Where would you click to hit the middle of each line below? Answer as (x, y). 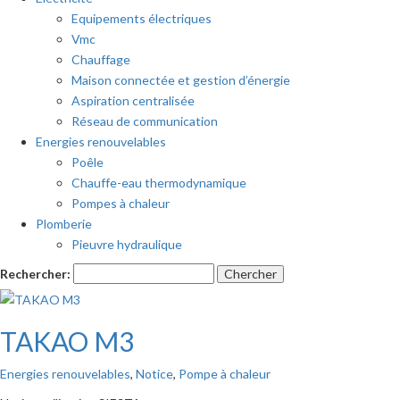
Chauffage (101, 60)
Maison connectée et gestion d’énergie (181, 80)
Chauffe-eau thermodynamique (159, 183)
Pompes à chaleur (121, 204)
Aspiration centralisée (133, 101)
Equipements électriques (142, 19)
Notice (154, 374)
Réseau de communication (145, 121)
